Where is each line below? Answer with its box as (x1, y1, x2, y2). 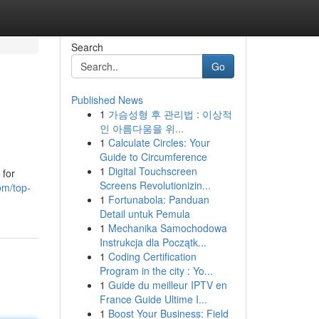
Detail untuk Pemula (99, 206, 190, 221)
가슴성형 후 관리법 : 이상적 (108, 107, 232, 121)
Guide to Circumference (99, 150, 207, 164)
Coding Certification (108, 249, 197, 263)
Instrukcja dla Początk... (99, 235, 206, 249)
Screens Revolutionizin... (99, 178, 211, 192)
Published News (70, 93, 143, 107)
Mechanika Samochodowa (108, 221, 227, 235)
